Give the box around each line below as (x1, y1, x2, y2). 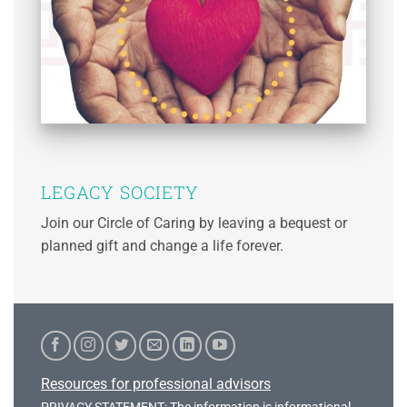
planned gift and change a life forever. (41, 237, 283, 255)
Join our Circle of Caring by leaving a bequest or (41, 214, 347, 233)
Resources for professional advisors (41, 375, 271, 393)
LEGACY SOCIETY (41, 181, 200, 204)
